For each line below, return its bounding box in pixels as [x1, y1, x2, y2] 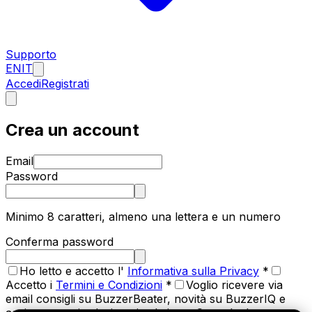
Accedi [6, 77, 41, 91]
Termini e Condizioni [56, 277, 162, 292]
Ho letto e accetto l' [19, 263, 124, 278]
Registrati [41, 77, 89, 91]
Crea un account [6, 119, 139, 140]
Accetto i [6, 277, 52, 292]
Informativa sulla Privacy [127, 263, 259, 278]
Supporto [6, 47, 56, 61]
